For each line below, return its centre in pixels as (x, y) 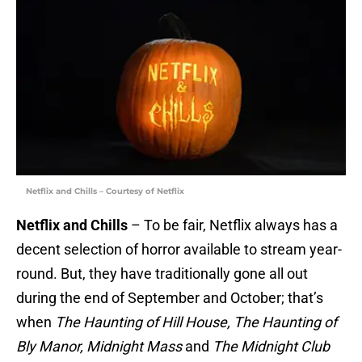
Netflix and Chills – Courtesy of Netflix (105, 192)
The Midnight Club (271, 347)
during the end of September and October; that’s (170, 298)
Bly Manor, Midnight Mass (99, 347)
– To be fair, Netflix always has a (233, 225)
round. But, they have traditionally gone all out (162, 274)
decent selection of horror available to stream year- (179, 250)
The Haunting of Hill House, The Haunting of (196, 322)
